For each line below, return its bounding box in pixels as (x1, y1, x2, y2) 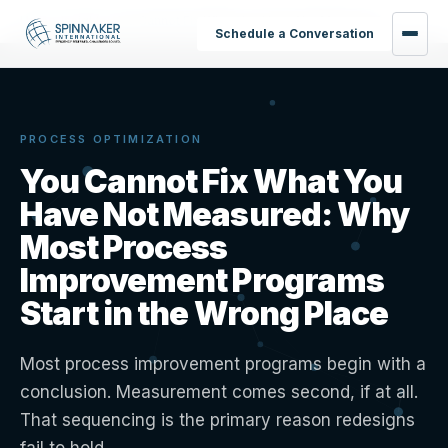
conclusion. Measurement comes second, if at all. (20, 382, 418, 402)
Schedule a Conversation (214, 25, 374, 41)
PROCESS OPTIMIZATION (20, 132, 202, 146)
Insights (61, 13, 107, 28)
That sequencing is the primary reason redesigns (20, 410, 415, 430)
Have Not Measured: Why (20, 195, 409, 234)
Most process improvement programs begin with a (20, 354, 426, 374)
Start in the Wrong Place (20, 294, 388, 333)
